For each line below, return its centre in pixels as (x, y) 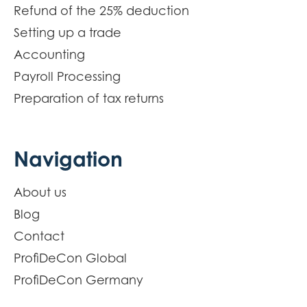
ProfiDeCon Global (70, 258)
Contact (39, 236)
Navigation (68, 158)
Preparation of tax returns (89, 98)
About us (40, 192)
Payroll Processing (67, 76)
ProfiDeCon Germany (78, 280)
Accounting (49, 54)
